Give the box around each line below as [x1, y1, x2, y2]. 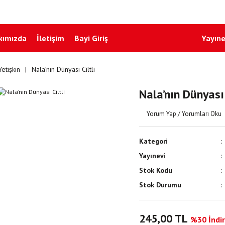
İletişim [37, 33, 64, 43]
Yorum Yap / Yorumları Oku [146, 109, 221, 118]
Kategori [139, 137, 168, 146]
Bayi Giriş [74, 33, 108, 43]
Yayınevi [139, 151, 166, 160]
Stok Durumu [139, 180, 181, 189]
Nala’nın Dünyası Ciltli [31, 65, 95, 74]
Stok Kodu [139, 166, 172, 175]
